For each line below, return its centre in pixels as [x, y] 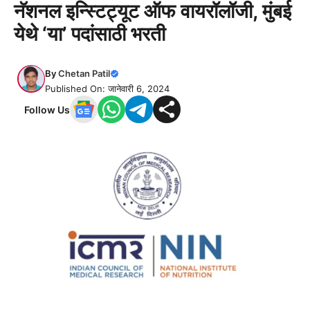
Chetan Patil [84, 73]
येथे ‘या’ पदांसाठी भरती [90, 34]
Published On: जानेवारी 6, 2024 [107, 89]
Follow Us [47, 109]
